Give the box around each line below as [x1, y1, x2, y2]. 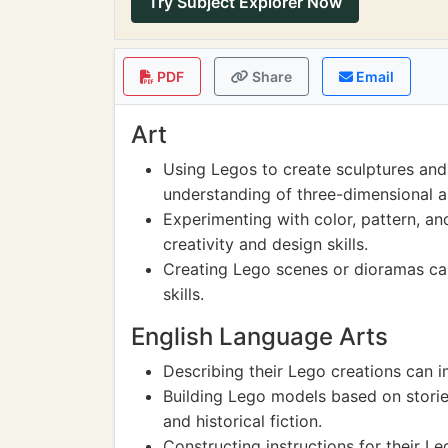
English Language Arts [131, 322, 388, 351]
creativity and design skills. [163, 234, 368, 254]
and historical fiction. [163, 411, 322, 431]
